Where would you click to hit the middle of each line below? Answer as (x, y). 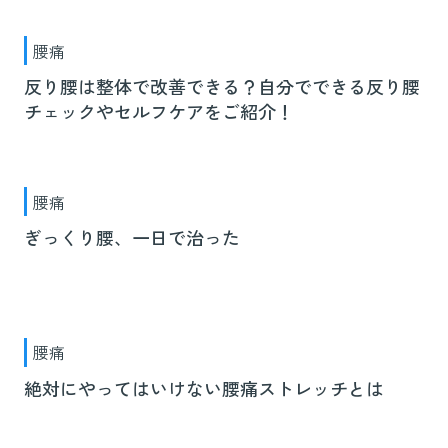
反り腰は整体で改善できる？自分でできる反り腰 (222, 86)
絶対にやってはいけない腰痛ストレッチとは (204, 387)
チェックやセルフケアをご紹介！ (159, 111)
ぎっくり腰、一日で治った (132, 237)
